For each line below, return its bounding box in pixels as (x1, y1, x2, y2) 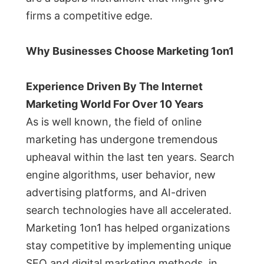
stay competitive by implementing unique (26, 239, 231, 252)
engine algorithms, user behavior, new (26, 169, 216, 181)
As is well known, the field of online (26, 115, 202, 128)
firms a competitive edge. (26, 9, 153, 22)
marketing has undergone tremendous (26, 133, 217, 146)
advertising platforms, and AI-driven (26, 186, 207, 199)
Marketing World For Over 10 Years (26, 98, 203, 111)
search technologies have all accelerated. (26, 204, 232, 217)
